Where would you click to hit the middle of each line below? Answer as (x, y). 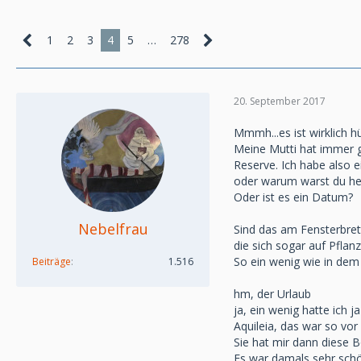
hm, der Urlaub (272, 294)
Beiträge (52, 261)
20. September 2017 (280, 101)
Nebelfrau (113, 229)
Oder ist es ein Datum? (293, 197)
